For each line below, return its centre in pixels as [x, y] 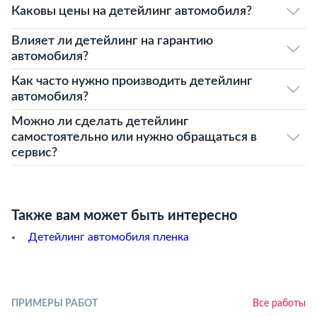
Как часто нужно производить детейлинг [132, 81]
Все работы [279, 304]
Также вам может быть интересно [124, 216]
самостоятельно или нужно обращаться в [134, 137]
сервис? [34, 153]
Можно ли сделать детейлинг [100, 122]
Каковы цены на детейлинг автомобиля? [132, 11]
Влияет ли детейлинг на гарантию [112, 41]
